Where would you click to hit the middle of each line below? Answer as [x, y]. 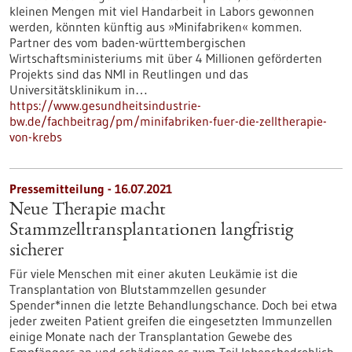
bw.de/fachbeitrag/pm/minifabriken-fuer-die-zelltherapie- [168, 121]
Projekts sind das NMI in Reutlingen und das [129, 74]
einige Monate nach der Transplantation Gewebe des [151, 336]
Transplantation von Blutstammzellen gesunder [138, 289]
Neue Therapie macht [88, 211]
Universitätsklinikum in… [79, 90]
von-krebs [36, 137]
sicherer [37, 251]
